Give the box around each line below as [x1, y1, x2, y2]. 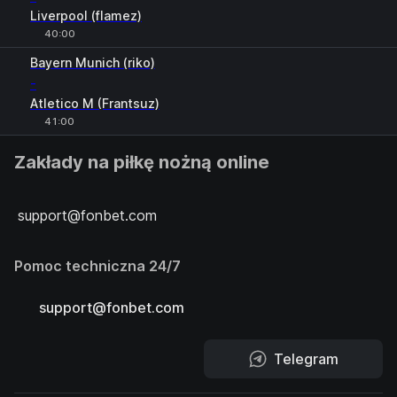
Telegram [273, 350, 339, 368]
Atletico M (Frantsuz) [30, 96, 160, 111]
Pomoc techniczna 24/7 [14, 257, 181, 275]
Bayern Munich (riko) [30, 55, 155, 70]
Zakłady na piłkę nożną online [14, 152, 269, 173]
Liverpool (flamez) [30, 8, 142, 23]
